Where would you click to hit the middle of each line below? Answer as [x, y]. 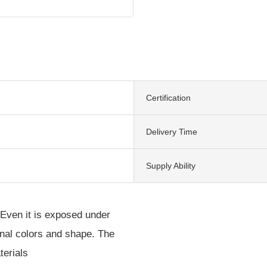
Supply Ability [171, 165]
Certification [168, 97]
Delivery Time [172, 131]
